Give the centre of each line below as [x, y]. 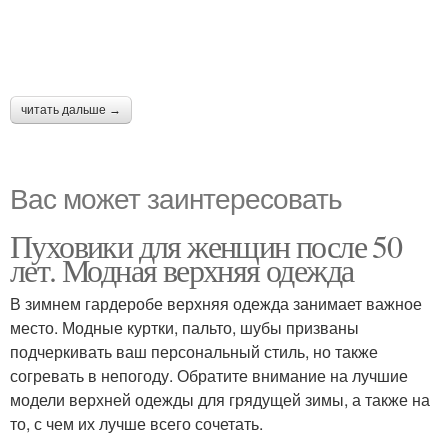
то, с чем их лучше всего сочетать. [136, 423]
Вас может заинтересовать [176, 197]
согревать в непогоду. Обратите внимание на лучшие [209, 375]
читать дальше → [71, 110]
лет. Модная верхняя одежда [182, 269]
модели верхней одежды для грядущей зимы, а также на [220, 399]
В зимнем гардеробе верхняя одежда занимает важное [216, 303]
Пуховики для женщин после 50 [206, 245]
